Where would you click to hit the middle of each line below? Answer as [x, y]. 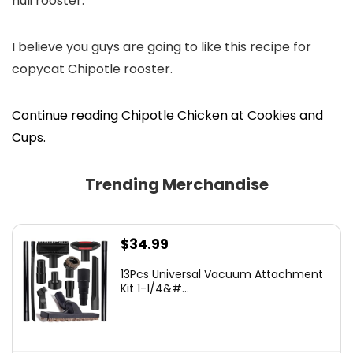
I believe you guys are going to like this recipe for [162, 47]
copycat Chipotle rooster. [92, 69]
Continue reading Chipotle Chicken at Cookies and [167, 115]
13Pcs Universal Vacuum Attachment [222, 274]
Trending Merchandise [176, 184]
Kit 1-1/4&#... [155, 288]
